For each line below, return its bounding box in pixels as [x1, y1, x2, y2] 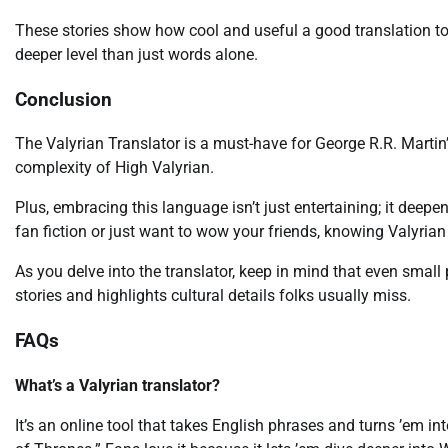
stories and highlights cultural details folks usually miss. [15, 286, 411, 306]
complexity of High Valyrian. [15, 158, 214, 178]
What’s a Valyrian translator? [15, 375, 220, 395]
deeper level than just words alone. [15, 44, 258, 64]
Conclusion [15, 88, 112, 111]
